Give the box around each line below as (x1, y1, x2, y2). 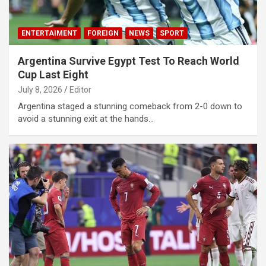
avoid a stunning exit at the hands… (18, 113, 154, 124)
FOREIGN (87, 28, 119, 37)
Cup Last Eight (18, 68, 88, 81)
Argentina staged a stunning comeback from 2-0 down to (18, 100, 242, 112)
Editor (69, 84, 91, 94)
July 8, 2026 (18, 84, 62, 94)
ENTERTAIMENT (21, 28, 77, 37)
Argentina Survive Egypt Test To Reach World (18, 54, 239, 67)
